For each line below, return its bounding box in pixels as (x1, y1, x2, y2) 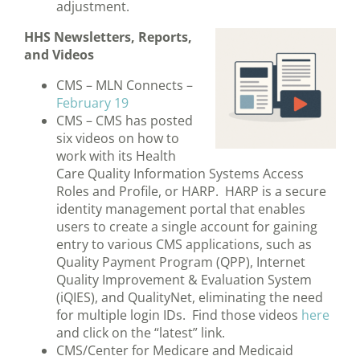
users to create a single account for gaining (56, 218, 317, 236)
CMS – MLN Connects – (56, 76, 193, 95)
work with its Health (56, 147, 176, 166)
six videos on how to (56, 129, 179, 148)
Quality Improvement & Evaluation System (56, 271, 312, 289)
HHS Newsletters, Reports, (24, 28, 192, 47)
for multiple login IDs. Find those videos (56, 306, 301, 325)
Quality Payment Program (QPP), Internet (56, 253, 305, 272)
